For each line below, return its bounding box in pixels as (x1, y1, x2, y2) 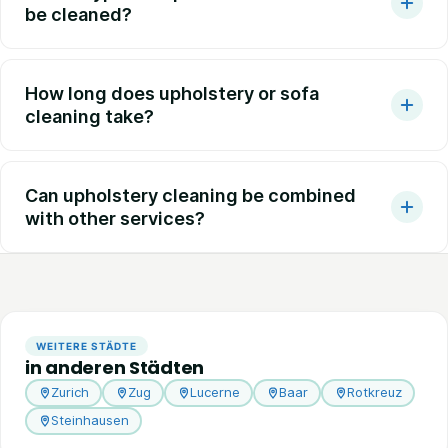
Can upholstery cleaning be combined (25, 184, 356, 206)
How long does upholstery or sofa (25, 82, 319, 104)
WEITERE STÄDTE (36, 339, 137, 352)
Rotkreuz (346, 384, 402, 401)
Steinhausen (50, 412, 129, 429)
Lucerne (189, 384, 240, 401)
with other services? (25, 207, 205, 229)
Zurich (50, 384, 89, 401)
